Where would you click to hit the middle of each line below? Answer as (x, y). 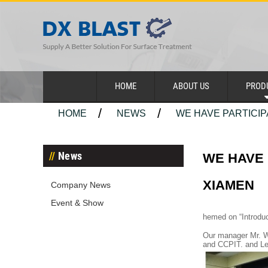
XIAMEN (229, 185)
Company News (81, 185)
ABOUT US (191, 86)
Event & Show (77, 203)
